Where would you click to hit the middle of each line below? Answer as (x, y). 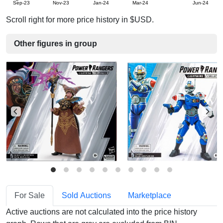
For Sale (30, 196)
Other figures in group (56, 44)
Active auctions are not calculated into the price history (102, 212)
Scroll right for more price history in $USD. (80, 20)
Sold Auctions (86, 196)
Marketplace (150, 196)
